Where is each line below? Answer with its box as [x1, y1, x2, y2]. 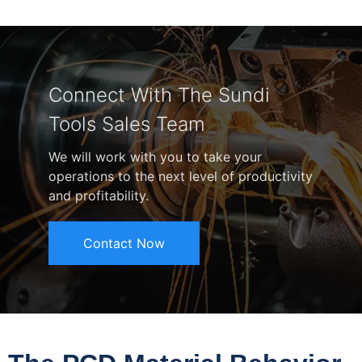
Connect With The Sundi [48, 82, 270, 107]
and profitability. [48, 187, 149, 204]
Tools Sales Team [48, 112, 205, 136]
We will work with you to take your [48, 148, 262, 165]
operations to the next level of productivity [48, 167, 313, 184]
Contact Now [83, 234, 165, 251]
